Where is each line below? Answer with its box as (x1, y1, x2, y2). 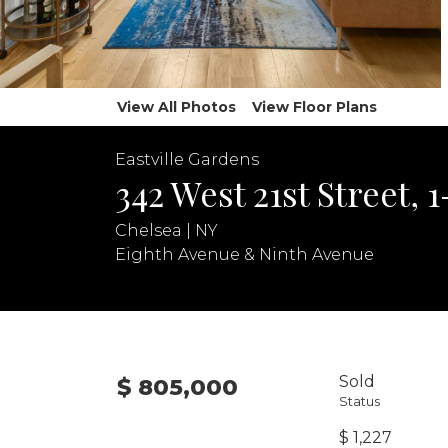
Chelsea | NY (115, 221, 218, 241)
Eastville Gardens (115, 149, 259, 169)
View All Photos (117, 98, 236, 116)
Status (339, 394, 380, 410)
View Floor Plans (252, 98, 377, 116)
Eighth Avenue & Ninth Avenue (115, 244, 374, 264)
